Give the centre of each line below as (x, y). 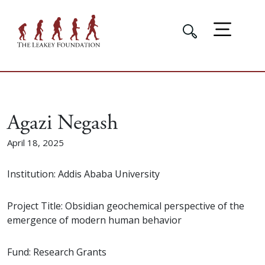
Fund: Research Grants (57, 252)
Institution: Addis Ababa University (83, 174)
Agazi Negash (63, 123)
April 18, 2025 (35, 143)
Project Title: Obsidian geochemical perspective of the (126, 206)
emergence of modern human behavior (94, 220)
